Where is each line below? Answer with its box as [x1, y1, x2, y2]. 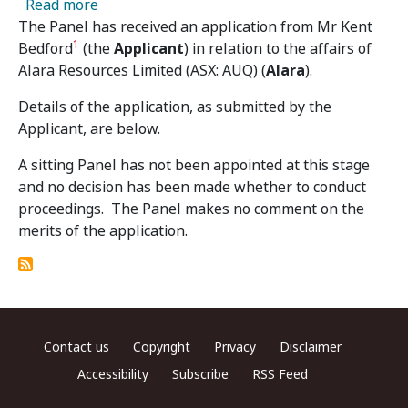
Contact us [43, 338, 109, 356]
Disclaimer [279, 338, 342, 356]
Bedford [18, 38, 73, 59]
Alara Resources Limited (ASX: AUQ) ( [18, 60, 266, 81]
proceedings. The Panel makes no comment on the [18, 199, 364, 219]
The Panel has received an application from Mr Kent [18, 16, 372, 37]
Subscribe [171, 365, 229, 383]
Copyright [132, 338, 190, 356]
